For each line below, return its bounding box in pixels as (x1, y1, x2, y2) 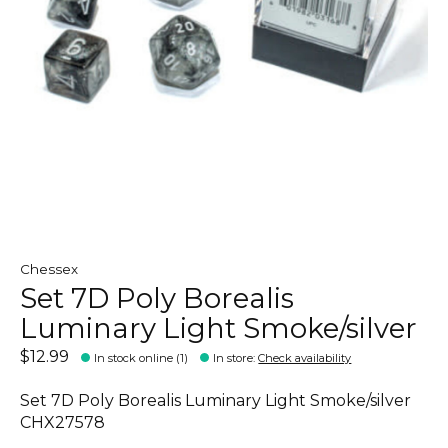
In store (213, 350, 254, 365)
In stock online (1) (94, 350, 189, 365)
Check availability (258, 350, 352, 365)
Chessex (20, 260, 78, 277)
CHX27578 (20, 412, 105, 432)
